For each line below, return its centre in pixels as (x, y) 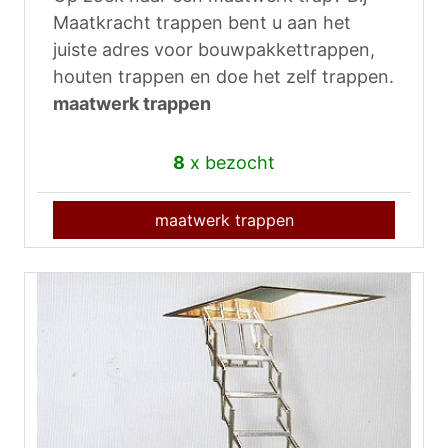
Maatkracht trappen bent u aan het (202, 23)
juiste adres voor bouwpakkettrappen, (214, 50)
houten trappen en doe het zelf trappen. (223, 77)
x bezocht (230, 163)
